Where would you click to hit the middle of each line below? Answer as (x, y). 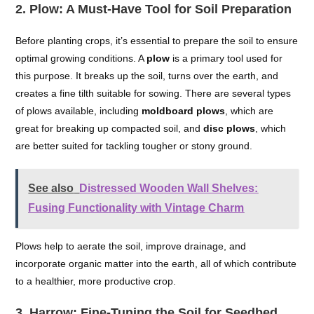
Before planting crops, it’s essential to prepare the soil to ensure (157, 41)
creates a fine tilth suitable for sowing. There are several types (153, 93)
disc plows (230, 128)
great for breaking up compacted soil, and (110, 128)
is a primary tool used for (226, 58)
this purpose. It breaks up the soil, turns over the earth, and (147, 76)
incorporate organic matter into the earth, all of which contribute (156, 264)
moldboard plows (184, 111)
